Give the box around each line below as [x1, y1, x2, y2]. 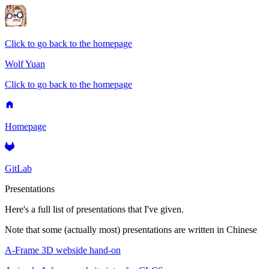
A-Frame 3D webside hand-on [5, 245, 121, 255]
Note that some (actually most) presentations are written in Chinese [5, 225, 257, 235]
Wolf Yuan [5, 59, 45, 69]
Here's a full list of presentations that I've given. [5, 204, 184, 214]
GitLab [5, 163, 32, 174]
